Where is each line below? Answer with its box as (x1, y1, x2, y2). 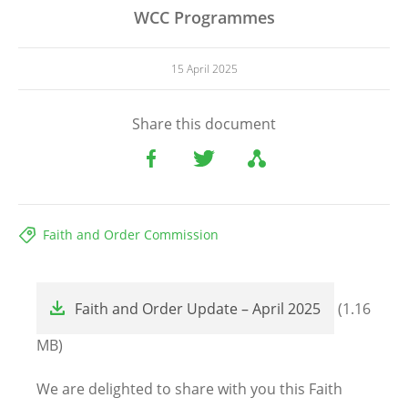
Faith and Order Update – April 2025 (75, 299, 321, 320)
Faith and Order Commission (43, 226, 219, 244)
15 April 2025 (170, 61, 238, 77)
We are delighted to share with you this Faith (36, 379, 342, 400)
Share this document (132, 114, 276, 135)
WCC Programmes (133, 6, 275, 29)
